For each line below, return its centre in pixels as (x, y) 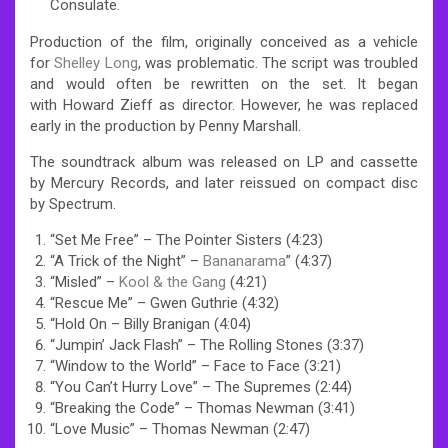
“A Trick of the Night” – (126, 260)
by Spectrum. (73, 203)
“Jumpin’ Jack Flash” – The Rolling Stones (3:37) (207, 344)
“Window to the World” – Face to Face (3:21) (195, 365)
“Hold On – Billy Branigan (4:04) (150, 323)
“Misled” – (84, 281)
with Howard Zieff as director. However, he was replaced (224, 104)
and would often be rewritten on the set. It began (224, 83)
